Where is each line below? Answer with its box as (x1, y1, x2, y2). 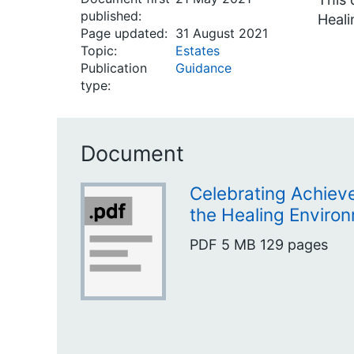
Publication (81, 60, 147, 76)
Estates (175, 43, 220, 58)
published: (81, 8, 141, 24)
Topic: (81, 43, 117, 58)
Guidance (175, 60, 232, 76)
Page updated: (81, 25, 168, 41)
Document (81, 141, 184, 167)
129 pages (260, 235, 328, 253)
